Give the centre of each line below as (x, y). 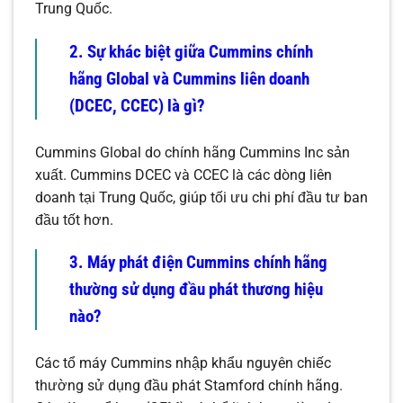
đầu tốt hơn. (74, 219)
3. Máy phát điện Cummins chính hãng (198, 263)
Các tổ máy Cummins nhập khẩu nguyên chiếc (183, 363)
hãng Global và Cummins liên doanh (189, 78)
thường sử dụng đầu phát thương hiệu (196, 290)
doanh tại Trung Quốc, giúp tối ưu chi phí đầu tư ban (201, 197)
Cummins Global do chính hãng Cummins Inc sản (193, 152)
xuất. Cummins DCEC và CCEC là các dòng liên (184, 175)
